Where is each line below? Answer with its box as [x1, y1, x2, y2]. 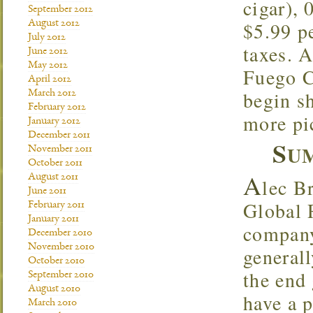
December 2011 [28, 130, 90, 141]
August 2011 [28, 172, 78, 183]
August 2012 [28, 18, 80, 29]
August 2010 [28, 284, 80, 295]
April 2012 [28, 74, 71, 85]
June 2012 [28, 46, 68, 57]
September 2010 [28, 270, 94, 281]
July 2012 [28, 32, 66, 43]
